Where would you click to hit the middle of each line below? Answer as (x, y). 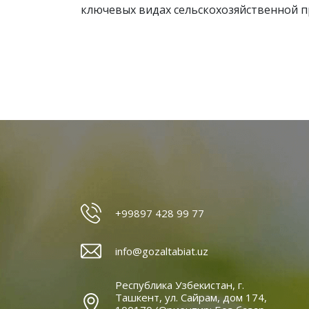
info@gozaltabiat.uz (162, 251)
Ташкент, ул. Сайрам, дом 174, (191, 297)
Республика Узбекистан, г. (180, 285)
